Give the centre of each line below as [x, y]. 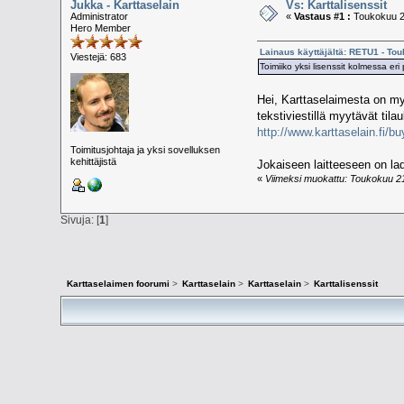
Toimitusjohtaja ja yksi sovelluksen [146, 150]
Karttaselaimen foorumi [118, 284]
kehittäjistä [94, 162]
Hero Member [101, 28]
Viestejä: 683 [99, 57]
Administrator [100, 17]
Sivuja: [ [80, 220]
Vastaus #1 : [323, 17]
